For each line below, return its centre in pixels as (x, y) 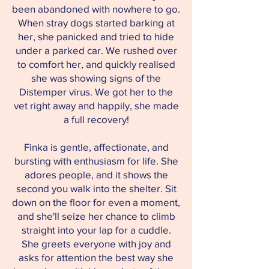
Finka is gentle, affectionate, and (96, 147)
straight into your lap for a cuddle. (96, 230)
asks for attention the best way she (96, 257)
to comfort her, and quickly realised (96, 64)
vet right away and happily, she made (96, 105)
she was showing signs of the (96, 78)
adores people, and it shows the (96, 174)
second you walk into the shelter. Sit (96, 188)
